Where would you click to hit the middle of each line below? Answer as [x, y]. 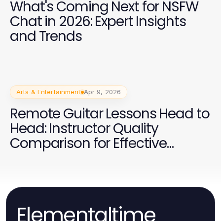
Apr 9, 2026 [102, 92]
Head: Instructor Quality [84, 129]
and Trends [46, 36]
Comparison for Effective [89, 144]
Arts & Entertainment [49, 92]
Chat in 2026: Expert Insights [98, 21]
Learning [37, 158]
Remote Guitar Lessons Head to [110, 114]
